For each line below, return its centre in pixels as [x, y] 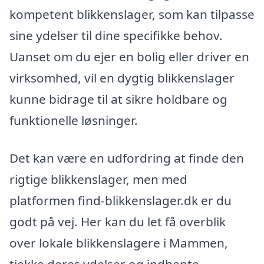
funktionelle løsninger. [74, 121]
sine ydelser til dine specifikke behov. [116, 36]
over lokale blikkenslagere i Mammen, [119, 243]
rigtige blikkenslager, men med [98, 179]
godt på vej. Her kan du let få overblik [118, 222]
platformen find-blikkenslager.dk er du [121, 201]
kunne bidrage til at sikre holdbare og [118, 99]
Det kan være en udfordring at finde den [127, 158]
